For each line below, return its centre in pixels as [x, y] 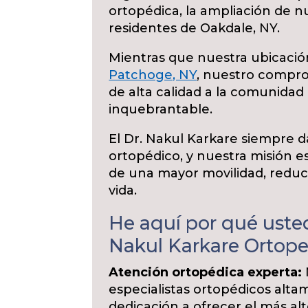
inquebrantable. [161, 109]
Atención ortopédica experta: [206, 272]
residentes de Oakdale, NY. [195, 28]
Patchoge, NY [153, 75]
